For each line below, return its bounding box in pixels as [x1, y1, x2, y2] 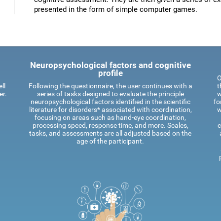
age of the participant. [76, 137, 144, 145]
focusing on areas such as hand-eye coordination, [35, 113, 186, 121]
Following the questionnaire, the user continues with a [28, 82, 192, 90]
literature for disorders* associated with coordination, [29, 106, 192, 113]
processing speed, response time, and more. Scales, [32, 121, 188, 129]
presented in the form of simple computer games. [34, 5, 197, 14]
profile [98, 68, 123, 78]
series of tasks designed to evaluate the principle [37, 90, 184, 98]
